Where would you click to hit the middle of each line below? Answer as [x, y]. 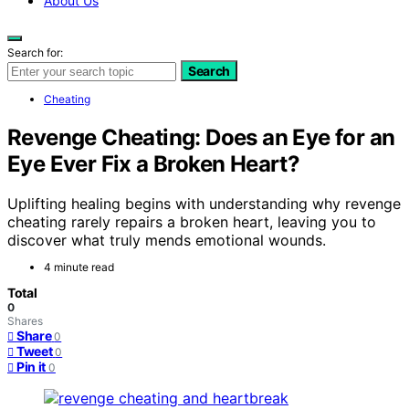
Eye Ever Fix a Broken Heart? [154, 163]
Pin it [31, 367]
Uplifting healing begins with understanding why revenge [204, 204]
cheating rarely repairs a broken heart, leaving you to [192, 222]
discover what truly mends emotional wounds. [167, 241]
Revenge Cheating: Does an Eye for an [201, 137]
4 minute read [79, 267]
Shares [25, 321]
